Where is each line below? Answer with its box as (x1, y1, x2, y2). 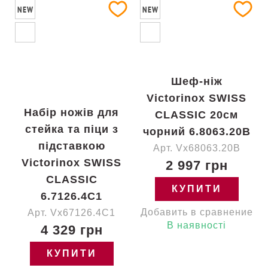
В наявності (167, 220, 226, 230)
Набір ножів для (24, 106, 119, 118)
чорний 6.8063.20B (142, 126, 251, 138)
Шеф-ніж (170, 75, 223, 87)
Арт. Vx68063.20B (153, 143, 240, 153)
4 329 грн (40, 223, 103, 237)
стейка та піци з (25, 123, 118, 135)
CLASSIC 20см (155, 109, 238, 121)
